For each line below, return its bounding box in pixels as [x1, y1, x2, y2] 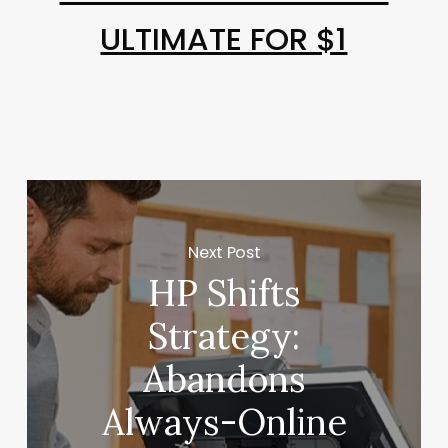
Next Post [188, 240, 261, 264]
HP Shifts [147, 269, 301, 316]
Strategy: [148, 312, 301, 359]
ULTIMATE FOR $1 [100, 17, 348, 62]
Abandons [142, 355, 306, 402]
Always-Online [101, 398, 347, 445]
